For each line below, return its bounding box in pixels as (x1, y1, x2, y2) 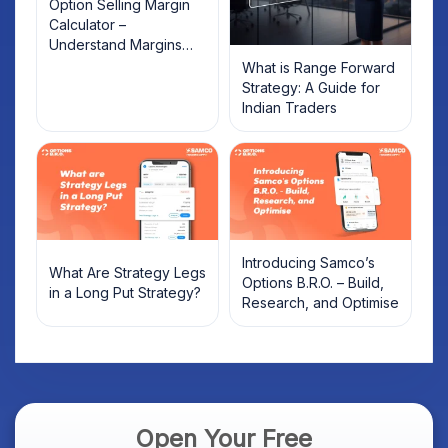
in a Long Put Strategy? (49, 284, 201, 302)
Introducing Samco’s (242, 254, 375, 272)
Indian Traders (242, 98, 337, 116)
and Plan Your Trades (49, 55, 191, 73)
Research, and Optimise (242, 294, 399, 312)
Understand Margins (49, 35, 182, 53)
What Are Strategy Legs (49, 264, 206, 282)
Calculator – (49, 15, 126, 33)
